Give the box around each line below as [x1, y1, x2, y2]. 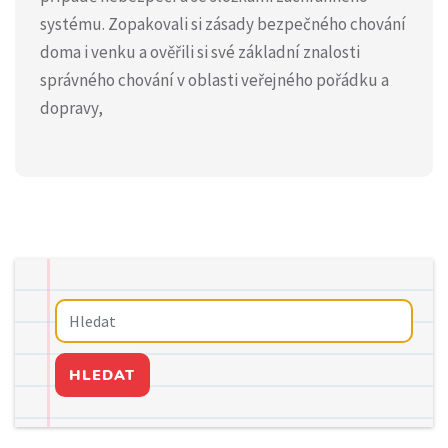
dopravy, [40, 97, 103, 119]
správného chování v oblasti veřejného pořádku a [40, 69, 389, 91]
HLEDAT [69, 364, 136, 385]
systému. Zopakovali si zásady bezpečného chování [40, 13, 406, 35]
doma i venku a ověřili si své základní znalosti [40, 41, 360, 63]
